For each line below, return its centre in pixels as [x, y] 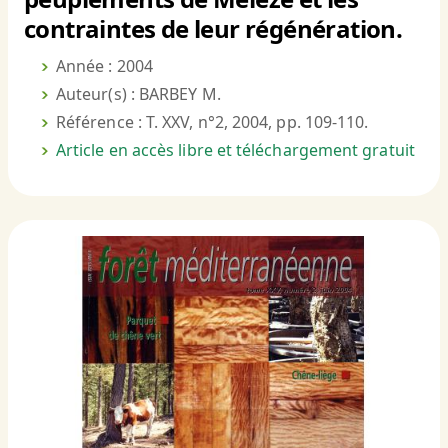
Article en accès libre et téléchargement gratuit [235, 150]
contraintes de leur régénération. [213, 29]
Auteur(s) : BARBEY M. [138, 94]
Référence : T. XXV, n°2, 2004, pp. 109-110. [212, 122]
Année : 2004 [104, 66]
